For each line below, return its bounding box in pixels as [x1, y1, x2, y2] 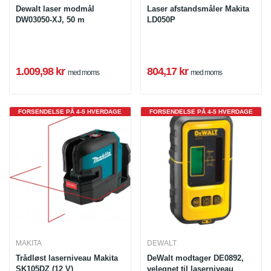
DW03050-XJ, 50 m [16, 15, 85, 24]
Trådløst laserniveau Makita [16, 253, 118, 263]
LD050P [146, 15, 175, 24]
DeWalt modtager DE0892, [146, 253, 244, 263]
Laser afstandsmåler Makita [146, 4, 249, 13]
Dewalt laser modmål [16, 4, 94, 13]
